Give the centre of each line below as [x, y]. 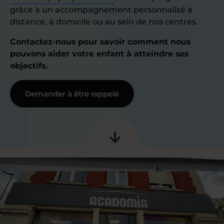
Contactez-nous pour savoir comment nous [100, 42]
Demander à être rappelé [72, 93]
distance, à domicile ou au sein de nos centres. [104, 22]
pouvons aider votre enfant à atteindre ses [99, 54]
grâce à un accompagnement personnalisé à [101, 10]
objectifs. [29, 66]
